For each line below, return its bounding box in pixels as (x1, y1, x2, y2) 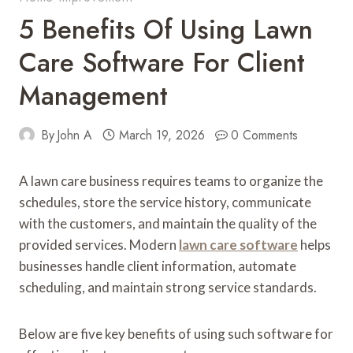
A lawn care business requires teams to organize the (19, 172, 323, 189)
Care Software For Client (19, 43, 305, 81)
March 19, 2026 (118, 125, 205, 144)
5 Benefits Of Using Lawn (19, 10, 313, 48)
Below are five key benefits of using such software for (19, 325, 333, 342)
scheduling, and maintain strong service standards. (19, 278, 317, 295)
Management (19, 76, 168, 114)
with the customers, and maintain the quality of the (19, 214, 317, 232)
